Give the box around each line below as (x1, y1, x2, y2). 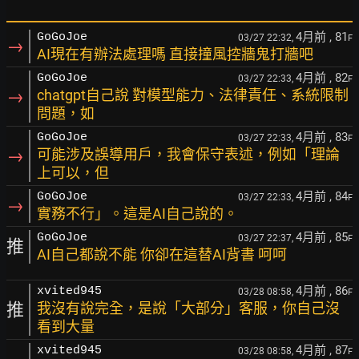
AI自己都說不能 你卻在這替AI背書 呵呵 (37, 246, 287, 263)
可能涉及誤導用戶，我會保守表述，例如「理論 (37, 146, 340, 163)
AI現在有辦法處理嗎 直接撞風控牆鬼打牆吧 (37, 46, 313, 63)
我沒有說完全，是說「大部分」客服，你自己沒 (37, 300, 340, 317)
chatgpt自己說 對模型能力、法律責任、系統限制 (37, 87, 349, 103)
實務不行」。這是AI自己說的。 (37, 205, 238, 222)
